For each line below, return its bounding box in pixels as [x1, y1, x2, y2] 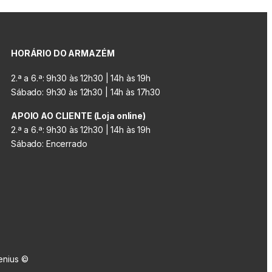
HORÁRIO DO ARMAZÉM [11, 47, 115, 58]
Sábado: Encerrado [11, 138, 87, 149]
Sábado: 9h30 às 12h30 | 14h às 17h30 [11, 86, 160, 97]
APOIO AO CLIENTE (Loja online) [11, 110, 146, 121]
